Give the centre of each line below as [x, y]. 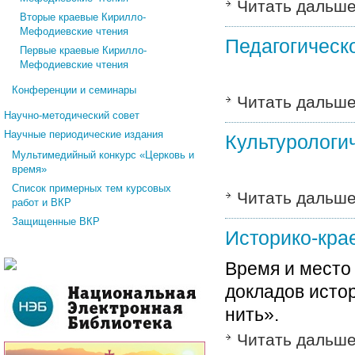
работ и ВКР [42, 202]
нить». [252, 315]
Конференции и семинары [74, 90]
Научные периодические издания [84, 134]
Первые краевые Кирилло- [83, 50]
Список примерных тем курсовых [92, 188]
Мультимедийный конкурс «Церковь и [103, 155]
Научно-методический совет [72, 115]
